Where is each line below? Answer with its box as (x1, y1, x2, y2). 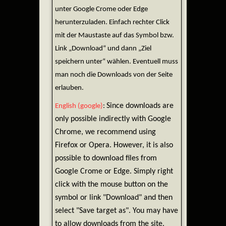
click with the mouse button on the (55, 180, 168, 189)
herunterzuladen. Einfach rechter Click (55, 18, 169, 26)
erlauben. (55, 84, 84, 92)
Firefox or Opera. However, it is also (55, 141, 173, 149)
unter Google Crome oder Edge (55, 5, 148, 13)
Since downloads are (106, 101, 174, 110)
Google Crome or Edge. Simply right (55, 167, 173, 176)
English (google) (55, 102, 103, 110)
